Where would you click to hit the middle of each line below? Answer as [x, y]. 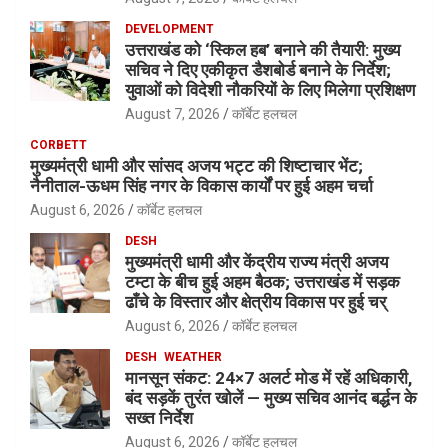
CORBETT [58, 144]
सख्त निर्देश [159, 417]
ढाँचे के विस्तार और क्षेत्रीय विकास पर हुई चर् [255, 301]
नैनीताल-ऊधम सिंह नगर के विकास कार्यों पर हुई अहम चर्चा [201, 185]
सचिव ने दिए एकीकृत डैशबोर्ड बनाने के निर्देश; [258, 69]
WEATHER [193, 356]
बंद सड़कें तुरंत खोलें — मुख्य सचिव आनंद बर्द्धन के [271, 397]
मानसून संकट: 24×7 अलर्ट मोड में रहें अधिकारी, [268, 377]
